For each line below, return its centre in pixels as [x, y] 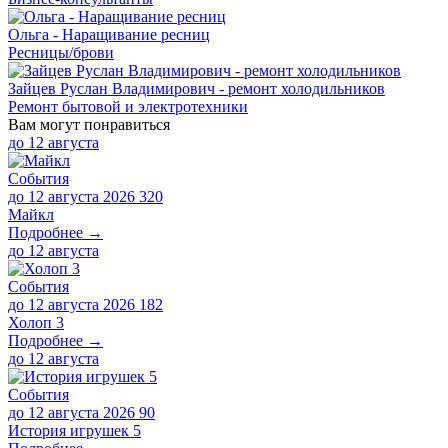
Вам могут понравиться [89, 124]
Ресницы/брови [61, 52]
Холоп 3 [36, 322]
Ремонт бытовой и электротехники [128, 106]
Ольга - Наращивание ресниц [109, 34]
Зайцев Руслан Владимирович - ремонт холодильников [196, 88]
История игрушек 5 [74, 430]
